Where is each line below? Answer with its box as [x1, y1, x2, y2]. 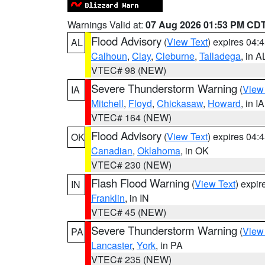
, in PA [156, 238, 183, 252]
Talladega [199, 49, 241, 63]
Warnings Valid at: [67, 18, 146, 31]
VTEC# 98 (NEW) [91, 63, 166, 77]
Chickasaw [157, 96, 203, 110]
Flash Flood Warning [91, 175, 189, 190]
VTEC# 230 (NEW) [91, 158, 172, 172]
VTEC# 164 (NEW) [91, 111, 172, 124]
